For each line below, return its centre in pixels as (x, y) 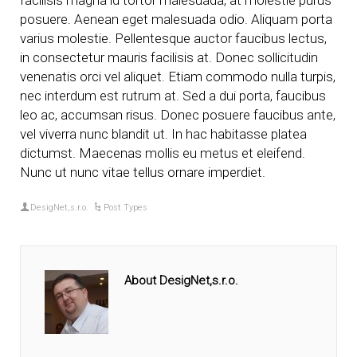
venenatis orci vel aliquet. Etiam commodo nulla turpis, (178, 76)
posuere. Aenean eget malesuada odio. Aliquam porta (176, 19)
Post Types (126, 208)
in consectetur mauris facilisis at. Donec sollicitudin (169, 57)
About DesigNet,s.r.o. (181, 280)
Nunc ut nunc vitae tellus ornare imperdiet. (143, 172)
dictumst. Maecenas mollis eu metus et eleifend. (163, 153)
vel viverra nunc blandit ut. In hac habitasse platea (163, 134)
